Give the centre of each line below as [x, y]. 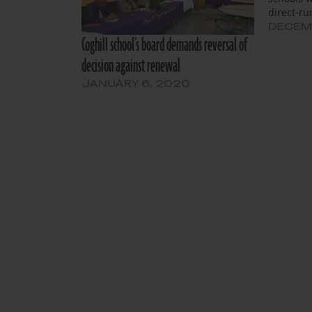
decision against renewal [131, 67]
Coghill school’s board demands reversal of [164, 46]
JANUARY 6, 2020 [136, 84]
